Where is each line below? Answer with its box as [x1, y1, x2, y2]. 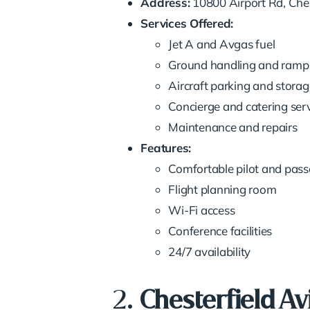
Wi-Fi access [168, 202, 235, 217]
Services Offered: [140, 15, 234, 30]
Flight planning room [168, 181, 277, 197]
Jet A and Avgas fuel [168, 36, 275, 51]
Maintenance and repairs [168, 119, 298, 134]
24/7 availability [168, 244, 251, 259]
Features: [140, 140, 192, 155]
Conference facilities [168, 223, 273, 238]
